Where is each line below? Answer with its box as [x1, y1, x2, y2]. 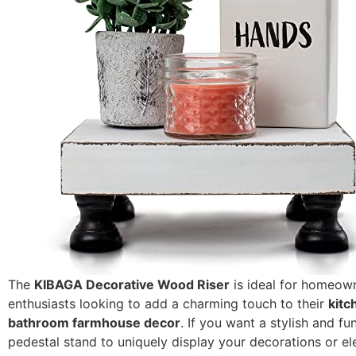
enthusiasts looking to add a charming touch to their [8, 296, 328, 312]
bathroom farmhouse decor [8, 315, 180, 331]
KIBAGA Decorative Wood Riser [34, 277, 230, 293]
